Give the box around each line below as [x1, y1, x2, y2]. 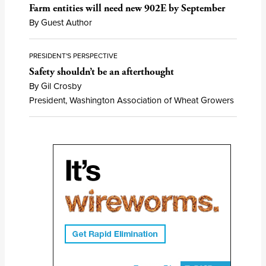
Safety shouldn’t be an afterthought [29, 65, 175, 78]
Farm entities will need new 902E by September [29, 2, 226, 15]
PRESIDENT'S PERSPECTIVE [29, 50, 118, 61]
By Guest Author [29, 16, 93, 30]
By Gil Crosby [29, 79, 82, 93]
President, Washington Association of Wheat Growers [29, 93, 235, 107]
